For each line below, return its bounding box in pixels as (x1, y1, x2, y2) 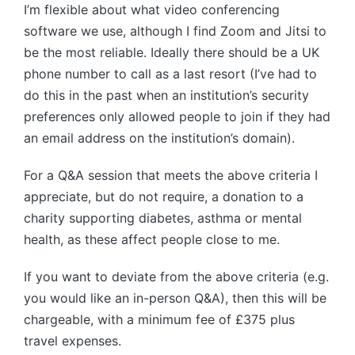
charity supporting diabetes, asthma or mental (24, 210, 302, 227)
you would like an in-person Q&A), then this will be (24, 290, 326, 307)
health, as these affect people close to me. (24, 231, 280, 248)
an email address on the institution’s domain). (24, 130, 295, 147)
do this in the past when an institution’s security (24, 87, 309, 104)
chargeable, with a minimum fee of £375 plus (24, 311, 295, 328)
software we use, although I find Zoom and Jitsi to (24, 23, 326, 40)
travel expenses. (24, 333, 121, 349)
